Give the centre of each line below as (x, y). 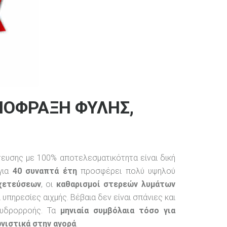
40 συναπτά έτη (45, 171)
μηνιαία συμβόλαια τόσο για (118, 210)
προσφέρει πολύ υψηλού (126, 171)
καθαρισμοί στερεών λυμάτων (116, 184)
